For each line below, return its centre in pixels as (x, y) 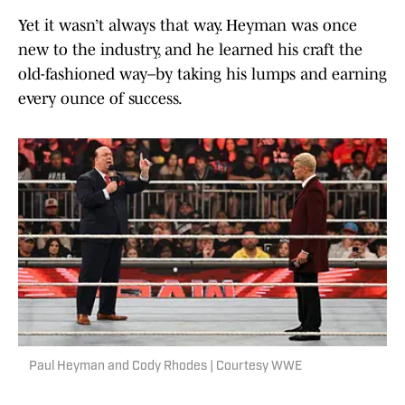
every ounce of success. (100, 99)
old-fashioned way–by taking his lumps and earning (202, 75)
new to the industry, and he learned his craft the (190, 50)
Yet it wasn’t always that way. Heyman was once (188, 26)
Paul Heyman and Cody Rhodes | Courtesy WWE (165, 367)
